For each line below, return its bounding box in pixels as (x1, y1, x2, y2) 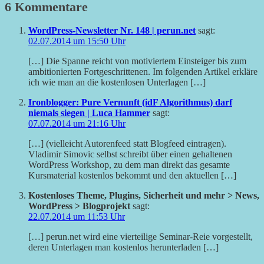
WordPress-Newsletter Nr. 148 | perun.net (28, 25, 196, 36)
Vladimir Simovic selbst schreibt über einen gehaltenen (28, 149, 232, 160)
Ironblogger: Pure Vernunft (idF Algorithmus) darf (28, 97, 232, 108)
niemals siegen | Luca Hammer (28, 108, 150, 118)
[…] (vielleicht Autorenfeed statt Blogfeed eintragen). (28, 138, 226, 149)
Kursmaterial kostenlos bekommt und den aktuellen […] (28, 170, 236, 181)
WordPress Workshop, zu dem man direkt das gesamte (28, 160, 230, 170)
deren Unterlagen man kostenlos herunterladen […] (28, 242, 219, 253)
